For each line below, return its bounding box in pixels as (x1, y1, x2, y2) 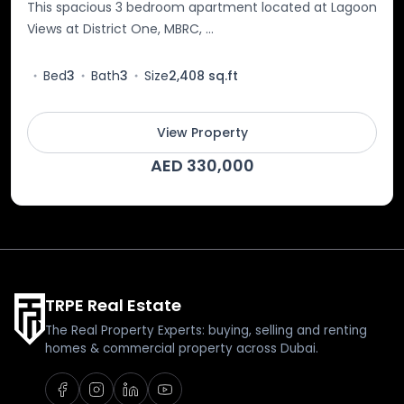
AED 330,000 (150, 154, 254, 178)
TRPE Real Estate (45, 294, 181, 317)
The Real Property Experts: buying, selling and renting (45, 322, 367, 340)
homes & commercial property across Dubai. (45, 340, 318, 358)
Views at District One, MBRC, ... (27, 20, 214, 39)
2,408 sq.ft (169, 67, 238, 86)
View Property (156, 124, 248, 142)
